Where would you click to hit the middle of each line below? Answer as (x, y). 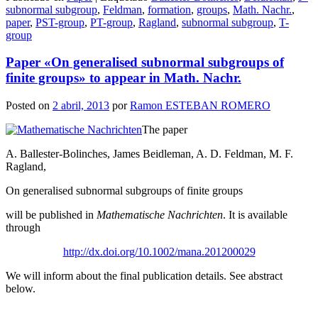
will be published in (51, 214)
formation (169, 9)
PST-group (60, 22)
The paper (165, 129)
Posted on (29, 105)
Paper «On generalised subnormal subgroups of (145, 62)
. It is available (255, 214)
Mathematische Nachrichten (160, 214)
